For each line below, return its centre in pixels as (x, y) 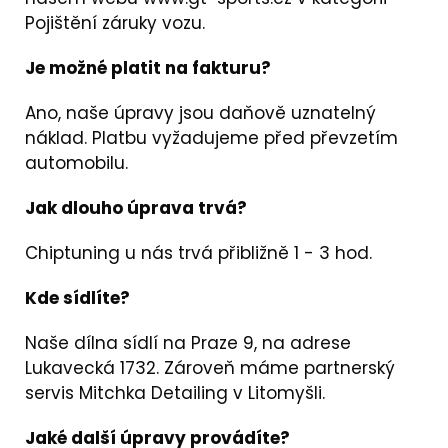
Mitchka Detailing (153, 393)
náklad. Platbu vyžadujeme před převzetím (211, 138)
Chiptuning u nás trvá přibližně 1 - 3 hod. (201, 253)
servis (52, 393)
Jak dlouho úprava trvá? (136, 208)
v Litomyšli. (279, 393)
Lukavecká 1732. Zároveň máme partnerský (210, 368)
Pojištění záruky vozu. (115, 23)
